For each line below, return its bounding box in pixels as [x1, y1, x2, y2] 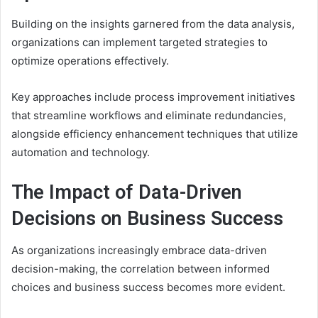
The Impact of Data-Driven [11, 180, 242, 204]
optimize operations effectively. [11, 53, 169, 67]
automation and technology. [11, 145, 150, 159]
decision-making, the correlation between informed [11, 262, 270, 276]
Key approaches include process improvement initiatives [11, 89, 295, 104]
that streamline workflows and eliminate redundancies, [11, 108, 286, 122]
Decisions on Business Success [11, 207, 283, 230]
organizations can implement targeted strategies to [11, 35, 268, 49]
